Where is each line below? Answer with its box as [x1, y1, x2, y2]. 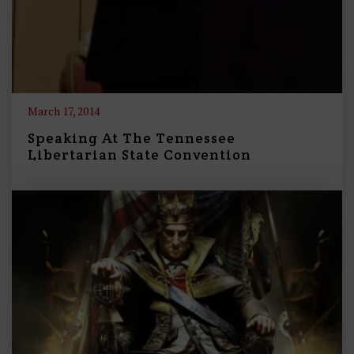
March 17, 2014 [28, 104, 100, 119]
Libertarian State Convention [28, 145, 251, 164]
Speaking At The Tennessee [28, 129, 235, 148]
